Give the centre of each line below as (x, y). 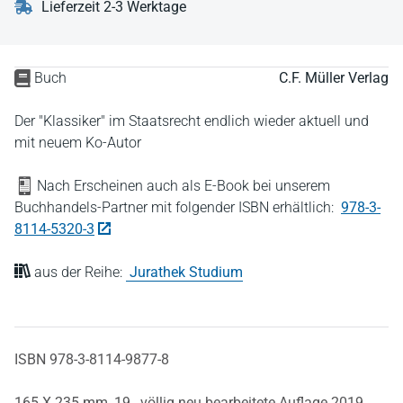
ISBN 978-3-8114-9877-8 (92, 359)
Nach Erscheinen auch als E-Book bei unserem (182, 186)
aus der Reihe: (78, 272)
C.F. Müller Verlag (334, 78)
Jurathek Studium (186, 272)
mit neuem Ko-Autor (78, 143)
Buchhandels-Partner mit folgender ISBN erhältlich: (176, 207)
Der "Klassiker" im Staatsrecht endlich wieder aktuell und (192, 121)
